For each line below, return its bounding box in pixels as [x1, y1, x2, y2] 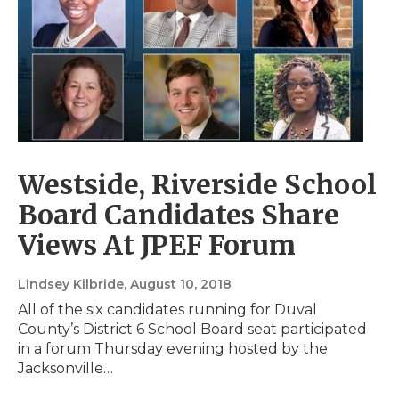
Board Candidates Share [18, 198, 339, 232]
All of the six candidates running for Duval [18, 301, 317, 319]
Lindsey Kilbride [18, 276, 124, 293]
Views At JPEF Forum [18, 228, 296, 263]
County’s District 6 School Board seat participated [18, 321, 367, 338]
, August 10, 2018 [124, 276, 232, 293]
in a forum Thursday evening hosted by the [18, 340, 328, 358]
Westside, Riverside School [18, 167, 377, 202]
